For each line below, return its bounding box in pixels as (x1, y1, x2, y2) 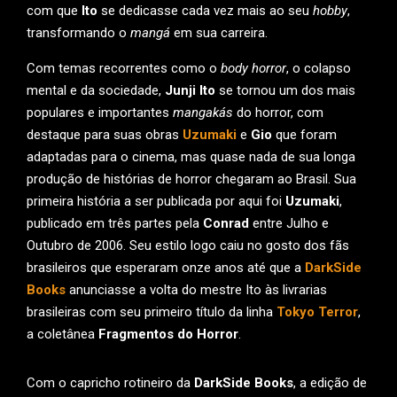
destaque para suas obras (27, 127, 183, 143)
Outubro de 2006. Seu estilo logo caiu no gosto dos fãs (27, 237, 349, 253)
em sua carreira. (174, 25, 268, 41)
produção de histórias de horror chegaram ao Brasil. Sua (27, 171, 356, 187)
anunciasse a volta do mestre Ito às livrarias (66, 282, 327, 298)
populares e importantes (27, 105, 173, 121)
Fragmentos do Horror (98, 326, 238, 342)
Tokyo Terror (276, 304, 358, 320)
